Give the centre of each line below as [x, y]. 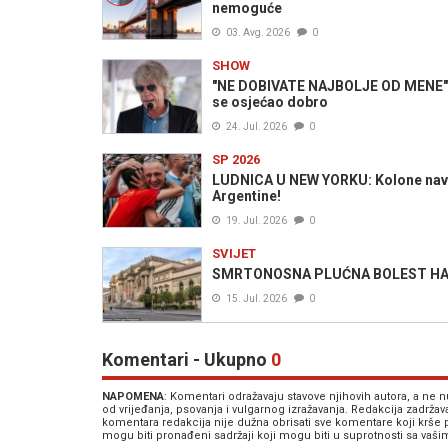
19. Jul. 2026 [256, 220]
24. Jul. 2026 [256, 126]
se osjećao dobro [270, 101]
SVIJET [234, 253]
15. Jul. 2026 [256, 298]
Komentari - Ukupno [186, 359]
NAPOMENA [133, 396]
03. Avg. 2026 [258, 32]
